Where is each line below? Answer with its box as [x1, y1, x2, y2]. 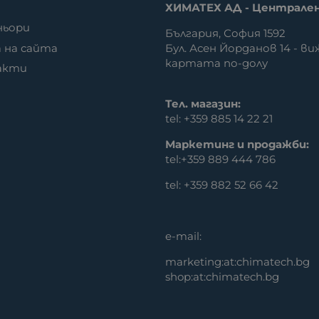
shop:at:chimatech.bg [165, 269, 280, 283]
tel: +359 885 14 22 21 [165, 111, 273, 125]
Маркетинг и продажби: [165, 137, 310, 151]
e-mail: [165, 229, 202, 243]
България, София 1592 [165, 26, 286, 40]
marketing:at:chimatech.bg [165, 254, 310, 268]
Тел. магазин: [165, 96, 241, 110]
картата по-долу [165, 56, 268, 70]
